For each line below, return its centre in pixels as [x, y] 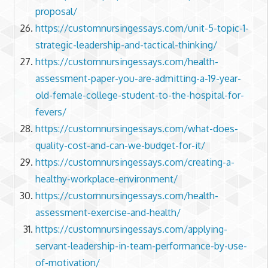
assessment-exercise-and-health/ [108, 213]
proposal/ [56, 12]
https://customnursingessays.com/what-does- [136, 129]
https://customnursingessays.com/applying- [131, 229]
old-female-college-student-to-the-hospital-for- [139, 95]
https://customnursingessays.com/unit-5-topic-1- [142, 28]
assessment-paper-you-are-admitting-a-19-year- [138, 79]
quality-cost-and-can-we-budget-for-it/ [120, 146]
